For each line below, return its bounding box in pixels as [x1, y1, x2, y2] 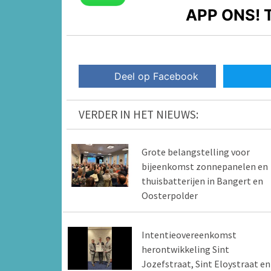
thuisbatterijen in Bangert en [141, 175, 263, 188]
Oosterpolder [141, 189, 198, 202]
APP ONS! [186, 5, 261, 24]
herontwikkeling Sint [141, 243, 229, 256]
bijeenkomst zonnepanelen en [141, 160, 268, 173]
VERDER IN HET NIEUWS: [79, 107, 198, 122]
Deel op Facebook [114, 70, 199, 83]
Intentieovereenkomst [141, 229, 237, 241]
